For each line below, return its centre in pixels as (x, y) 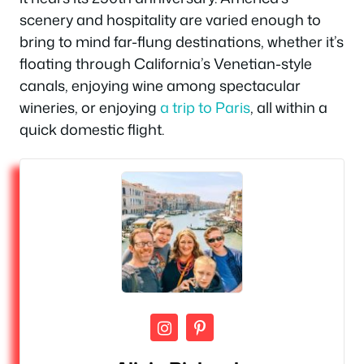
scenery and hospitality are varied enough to (170, 19)
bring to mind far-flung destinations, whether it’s (182, 41)
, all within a (289, 107)
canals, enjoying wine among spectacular (160, 85)
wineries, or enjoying (90, 107)
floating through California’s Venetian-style (166, 63)
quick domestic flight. (92, 129)
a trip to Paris (205, 107)
